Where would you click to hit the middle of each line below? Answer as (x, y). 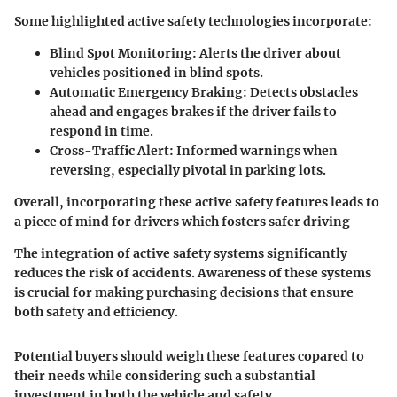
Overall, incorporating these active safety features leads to (197, 202)
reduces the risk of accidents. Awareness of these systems (193, 273)
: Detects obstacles (300, 93)
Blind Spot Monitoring (121, 54)
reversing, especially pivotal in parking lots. (188, 171)
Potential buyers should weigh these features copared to (189, 357)
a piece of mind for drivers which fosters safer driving (182, 222)
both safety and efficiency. (96, 312)
